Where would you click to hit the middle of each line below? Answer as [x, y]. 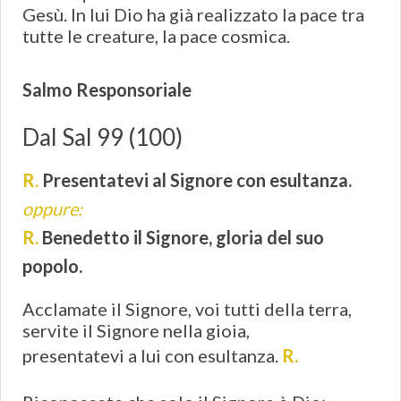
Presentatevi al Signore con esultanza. [197, 180]
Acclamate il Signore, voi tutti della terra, [187, 309]
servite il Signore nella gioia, [136, 331]
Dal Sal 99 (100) [102, 137]
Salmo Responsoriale [107, 90]
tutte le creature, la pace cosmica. [156, 36]
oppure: [52, 209]
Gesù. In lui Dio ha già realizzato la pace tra [193, 15]
